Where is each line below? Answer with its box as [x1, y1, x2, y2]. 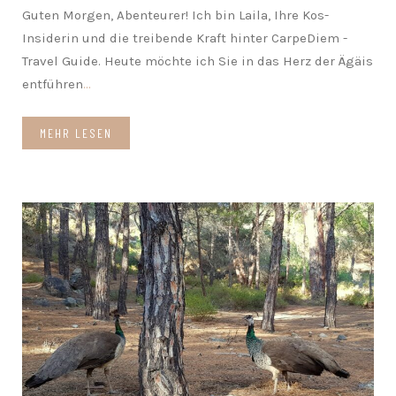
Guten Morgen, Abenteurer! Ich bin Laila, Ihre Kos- [22, 6, 329, 23]
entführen [22, 75, 83, 92]
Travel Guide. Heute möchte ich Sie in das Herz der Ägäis [22, 52, 373, 69]
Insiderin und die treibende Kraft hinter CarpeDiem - [22, 29, 347, 46]
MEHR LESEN [40, 125, 112, 141]
